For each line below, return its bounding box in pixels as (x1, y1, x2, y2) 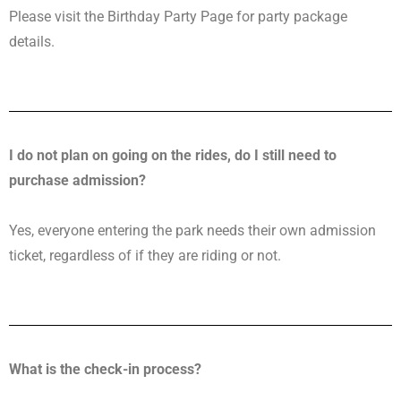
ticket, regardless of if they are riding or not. (9, 247, 281, 264)
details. (9, 33, 55, 50)
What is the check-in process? (9, 361, 201, 378)
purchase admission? (9, 172, 146, 189)
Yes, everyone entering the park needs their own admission (9, 222, 376, 239)
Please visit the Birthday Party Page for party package (9, 8, 347, 25)
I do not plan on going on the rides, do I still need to (9, 147, 337, 164)
